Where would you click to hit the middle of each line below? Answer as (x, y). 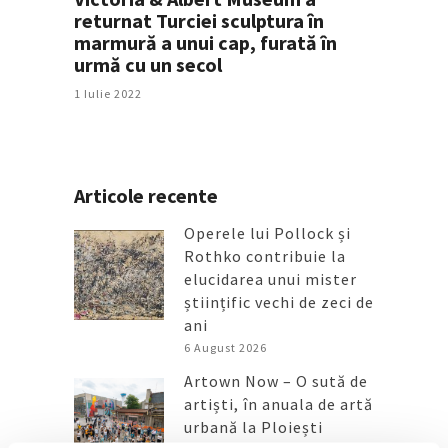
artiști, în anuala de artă (278, 403)
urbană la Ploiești (253, 426)
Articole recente (146, 195)
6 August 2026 (225, 347)
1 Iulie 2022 (108, 93)
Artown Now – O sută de (276, 380)
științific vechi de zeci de (279, 301)
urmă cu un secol (148, 64)
